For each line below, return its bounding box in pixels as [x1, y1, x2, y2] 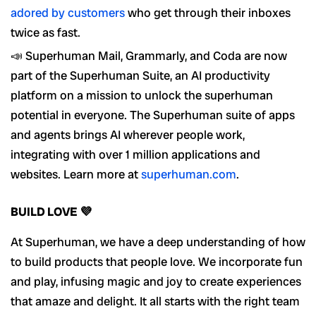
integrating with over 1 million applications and [11, 146, 260, 162]
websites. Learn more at [11, 166, 141, 182]
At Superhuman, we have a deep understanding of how [11, 234, 305, 250]
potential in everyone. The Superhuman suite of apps [11, 107, 295, 123]
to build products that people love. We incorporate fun [11, 254, 303, 270]
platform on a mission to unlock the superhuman [11, 87, 273, 103]
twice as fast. [11, 24, 80, 40]
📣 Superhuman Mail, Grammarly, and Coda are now [11, 47, 287, 63]
